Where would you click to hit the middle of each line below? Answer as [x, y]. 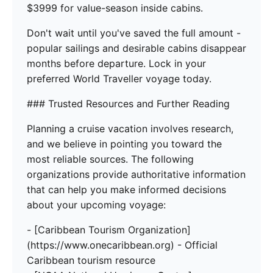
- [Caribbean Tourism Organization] [109, 230]
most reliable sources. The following [110, 159]
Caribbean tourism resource [91, 261]
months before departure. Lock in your [116, 64]
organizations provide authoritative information [136, 175]
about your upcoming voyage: [96, 205]
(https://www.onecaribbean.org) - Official [122, 245]
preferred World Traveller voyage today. [119, 79]
